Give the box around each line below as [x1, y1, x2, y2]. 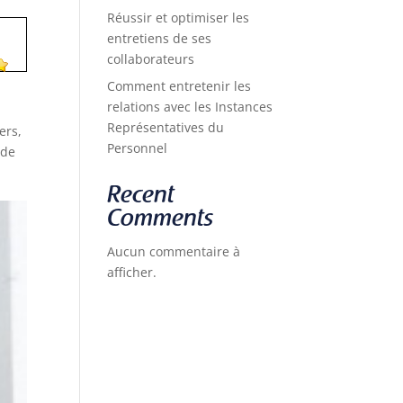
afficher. [107, 264, 157, 281]
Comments [107, 209, 214, 232]
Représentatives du [107, 119, 225, 136]
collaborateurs [107, 50, 195, 67]
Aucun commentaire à [107, 243, 241, 260]
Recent [107, 185, 175, 209]
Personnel [107, 139, 168, 157]
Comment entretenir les [107, 77, 252, 94]
